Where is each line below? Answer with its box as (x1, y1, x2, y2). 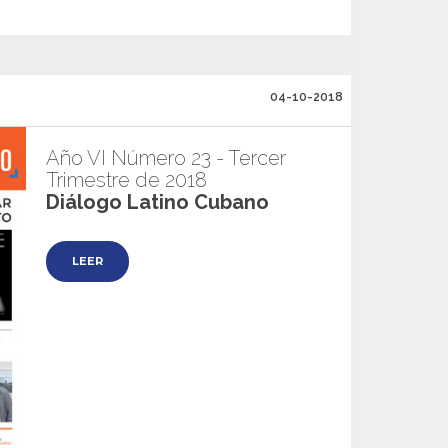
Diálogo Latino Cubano (46, 190, 269, 214)
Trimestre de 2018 (46, 168, 207, 192)
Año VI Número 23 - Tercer (46, 146, 286, 170)
